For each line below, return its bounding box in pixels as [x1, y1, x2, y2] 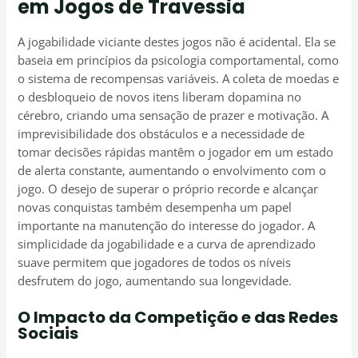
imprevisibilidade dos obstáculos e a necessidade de [18, 125, 305, 142]
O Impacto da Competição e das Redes [18, 305, 339, 328]
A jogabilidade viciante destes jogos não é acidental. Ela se [18, 34, 336, 50]
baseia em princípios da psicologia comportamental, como [18, 52, 340, 69]
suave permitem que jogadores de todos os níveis [18, 254, 292, 271]
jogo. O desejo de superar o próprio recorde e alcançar [18, 181, 319, 197]
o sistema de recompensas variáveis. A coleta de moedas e [18, 70, 340, 87]
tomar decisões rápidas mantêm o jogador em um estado [18, 144, 334, 161]
